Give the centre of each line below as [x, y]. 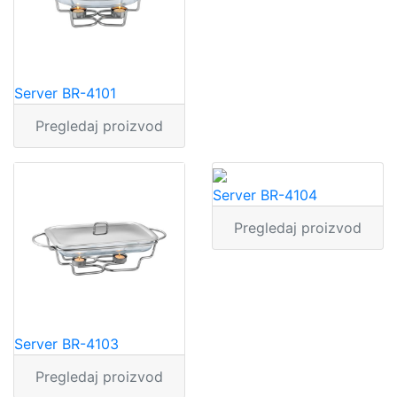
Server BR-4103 [66, 344]
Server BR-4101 [65, 93]
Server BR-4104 [265, 195]
